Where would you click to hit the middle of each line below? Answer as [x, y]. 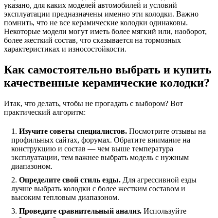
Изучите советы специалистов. [73, 131]
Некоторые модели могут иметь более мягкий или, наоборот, [105, 31]
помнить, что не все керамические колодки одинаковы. [96, 22]
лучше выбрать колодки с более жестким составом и [98, 188]
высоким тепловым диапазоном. [65, 197]
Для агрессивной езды [159, 180]
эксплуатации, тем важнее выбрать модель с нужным [100, 157]
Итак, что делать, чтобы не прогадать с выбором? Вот [93, 103]
